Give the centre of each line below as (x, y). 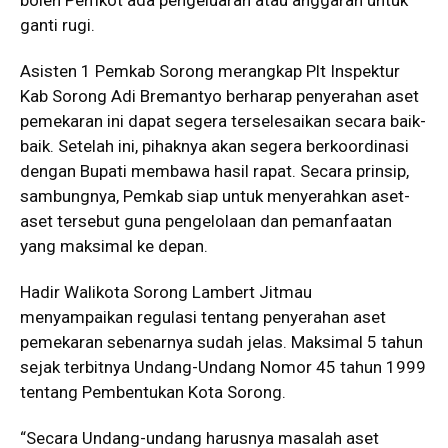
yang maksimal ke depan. (114, 246)
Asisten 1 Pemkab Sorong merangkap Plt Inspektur (210, 71)
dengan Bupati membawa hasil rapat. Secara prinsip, (214, 171)
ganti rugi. (57, 25)
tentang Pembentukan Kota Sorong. (153, 392)
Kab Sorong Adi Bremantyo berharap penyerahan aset (219, 96)
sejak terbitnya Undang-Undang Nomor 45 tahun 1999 (223, 367)
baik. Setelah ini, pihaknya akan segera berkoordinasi (214, 146)
